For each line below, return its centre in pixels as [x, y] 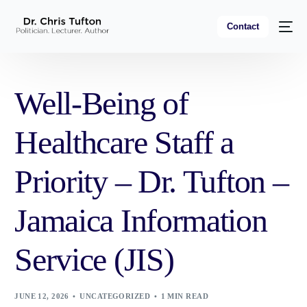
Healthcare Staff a [124, 142]
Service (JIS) [94, 259]
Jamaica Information [141, 220]
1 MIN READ [184, 296]
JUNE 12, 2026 [42, 296]
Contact [243, 26]
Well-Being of [101, 103]
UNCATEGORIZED [115, 296]
